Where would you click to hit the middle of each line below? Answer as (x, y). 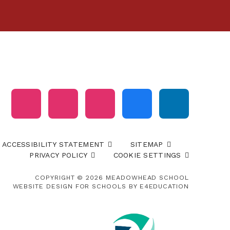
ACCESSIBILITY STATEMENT (53, 145)
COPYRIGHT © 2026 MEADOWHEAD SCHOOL (112, 178)
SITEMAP (147, 145)
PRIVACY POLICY (59, 155)
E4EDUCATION (164, 186)
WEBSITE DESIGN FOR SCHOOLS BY (76, 186)
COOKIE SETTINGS (147, 155)
